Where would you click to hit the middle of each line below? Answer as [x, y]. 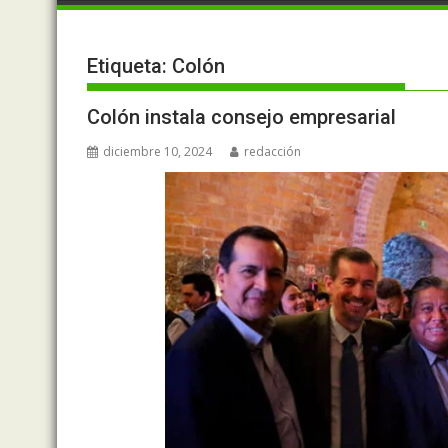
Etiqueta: [129, 65]
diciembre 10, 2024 [157, 151]
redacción [272, 151]
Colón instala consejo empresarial [241, 116]
